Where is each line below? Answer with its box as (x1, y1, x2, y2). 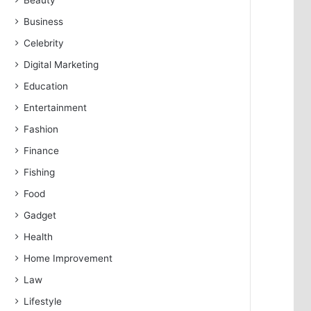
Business (24, 16, 64, 27)
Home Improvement (24, 253, 113, 264)
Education (24, 81, 69, 92)
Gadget (24, 210, 57, 221)
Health (24, 231, 53, 242)
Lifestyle (24, 296, 62, 307)
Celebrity (24, 37, 65, 49)
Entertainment (24, 102, 87, 113)
